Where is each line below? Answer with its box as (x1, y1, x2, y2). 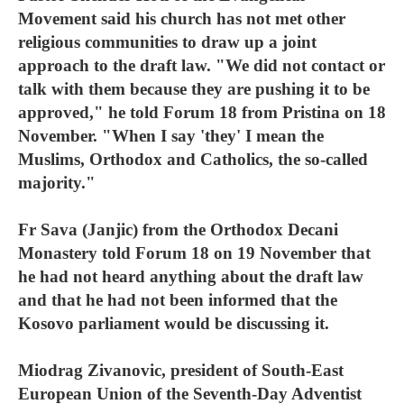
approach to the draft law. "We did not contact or (18, 56, 385, 75)
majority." (18, 173, 96, 192)
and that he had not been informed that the (18, 290, 337, 309)
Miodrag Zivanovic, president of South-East (18, 361, 344, 380)
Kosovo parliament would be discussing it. (18, 314, 329, 333)
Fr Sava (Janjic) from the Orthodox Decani (18, 220, 338, 239)
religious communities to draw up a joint (18, 32, 317, 51)
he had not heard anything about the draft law (18, 267, 363, 286)
